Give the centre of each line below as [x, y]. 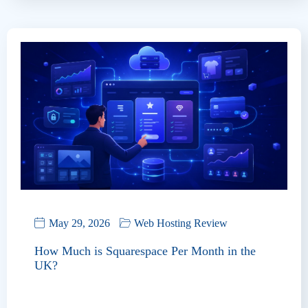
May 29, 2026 [79, 223]
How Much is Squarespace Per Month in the [145, 251]
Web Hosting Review [181, 223]
